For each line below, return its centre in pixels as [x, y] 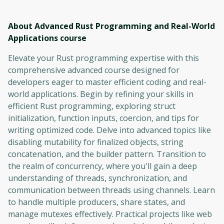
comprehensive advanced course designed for [94, 70]
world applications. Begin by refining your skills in [101, 94]
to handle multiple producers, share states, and [96, 202]
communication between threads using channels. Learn [111, 190]
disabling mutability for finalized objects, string [96, 142]
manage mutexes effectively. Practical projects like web [110, 214]
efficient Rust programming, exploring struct [92, 106]
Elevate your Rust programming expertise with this [103, 58]
